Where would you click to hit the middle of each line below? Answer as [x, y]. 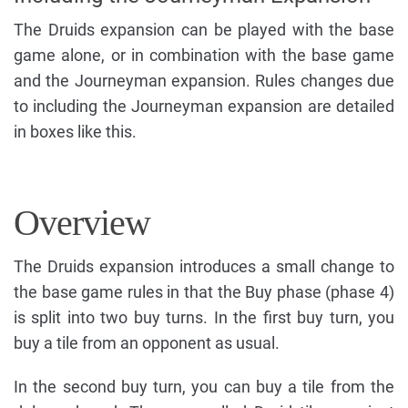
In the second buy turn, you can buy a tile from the [204, 387]
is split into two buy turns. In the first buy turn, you [204, 318]
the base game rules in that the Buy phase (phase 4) [204, 292]
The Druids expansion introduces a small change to [204, 267]
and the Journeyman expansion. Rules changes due [204, 81]
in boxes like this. [75, 132]
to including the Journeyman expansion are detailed [204, 107]
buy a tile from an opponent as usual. [147, 343]
